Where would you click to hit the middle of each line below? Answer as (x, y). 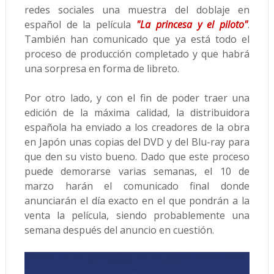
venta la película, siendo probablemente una (137, 216)
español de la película (80, 25)
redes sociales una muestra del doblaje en (137, 10)
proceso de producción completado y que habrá (137, 54)
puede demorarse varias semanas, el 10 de (137, 172)
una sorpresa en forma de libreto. (102, 69)
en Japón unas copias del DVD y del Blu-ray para (137, 142)
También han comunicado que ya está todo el (137, 39)
